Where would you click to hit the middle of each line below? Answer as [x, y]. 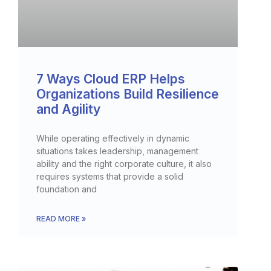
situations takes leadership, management [117, 151]
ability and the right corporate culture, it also [124, 163]
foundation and [67, 189]
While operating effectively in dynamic [113, 138]
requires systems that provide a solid [110, 176]
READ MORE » [61, 218]
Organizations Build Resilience [128, 94]
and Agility [68, 109]
